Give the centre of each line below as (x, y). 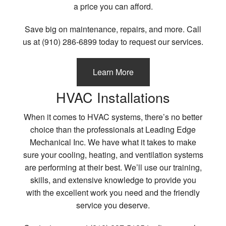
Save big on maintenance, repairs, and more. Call (113, 29)
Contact (19, 19)
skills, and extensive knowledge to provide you (113, 180)
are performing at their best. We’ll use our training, (113, 167)
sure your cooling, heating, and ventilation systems (113, 155)
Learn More (113, 72)
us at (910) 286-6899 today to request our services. (113, 42)
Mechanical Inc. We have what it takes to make (113, 142)
